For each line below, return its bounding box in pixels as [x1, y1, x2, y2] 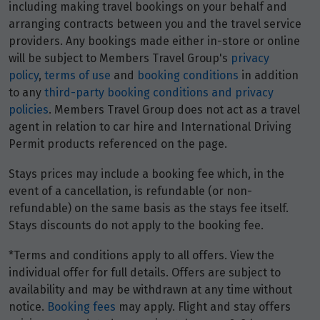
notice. [9, 300, 47, 314]
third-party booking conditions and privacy [44, 86, 274, 100]
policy [9, 69, 39, 83]
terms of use [44, 69, 111, 83]
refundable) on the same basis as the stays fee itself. [9, 201, 289, 216]
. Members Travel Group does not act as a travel [49, 103, 300, 117]
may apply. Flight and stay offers [116, 300, 291, 314]
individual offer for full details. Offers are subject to [9, 266, 281, 280]
